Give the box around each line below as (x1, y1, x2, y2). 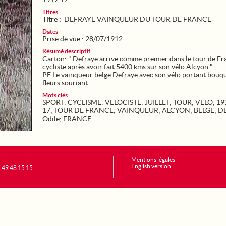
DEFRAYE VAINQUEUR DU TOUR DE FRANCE (64, 15, 211, 23)
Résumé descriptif (42, 48, 90, 54)
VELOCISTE (105, 98, 141, 106)
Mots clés (42, 92, 68, 98)
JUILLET (145, 98, 169, 106)
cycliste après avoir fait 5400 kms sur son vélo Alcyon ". (42, 63, 213, 71)
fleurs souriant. (42, 79, 89, 87)
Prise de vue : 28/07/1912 (42, 35, 123, 43)
